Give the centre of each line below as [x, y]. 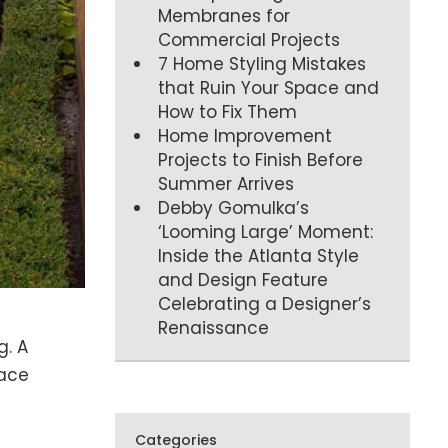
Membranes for [224, 15]
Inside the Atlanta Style [259, 255]
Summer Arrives [226, 183]
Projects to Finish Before [261, 159]
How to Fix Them [228, 111]
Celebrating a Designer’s [265, 303]
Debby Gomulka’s [234, 207]
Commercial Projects [249, 39]
